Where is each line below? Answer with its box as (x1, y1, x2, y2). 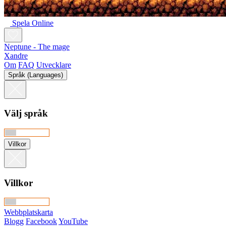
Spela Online (12, 18, 53, 27)
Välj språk (4, 108, 48, 119)
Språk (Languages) (8, 71, 63, 79)
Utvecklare (36, 60, 71, 69)
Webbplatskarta (4, 208, 53, 217)
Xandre (4, 51, 28, 60)
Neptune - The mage (4, 42, 70, 51)
